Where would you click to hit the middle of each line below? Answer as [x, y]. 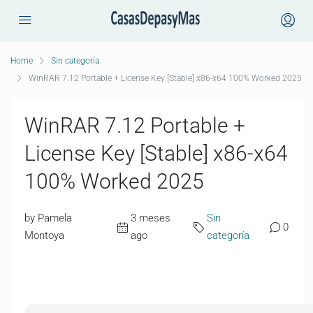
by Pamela [48, 218]
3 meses [150, 218]
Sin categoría [75, 61]
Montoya [44, 235]
